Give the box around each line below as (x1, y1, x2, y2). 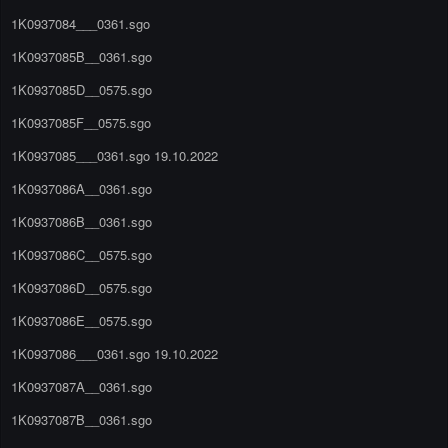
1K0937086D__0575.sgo (11, 277, 152, 297)
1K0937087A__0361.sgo (11, 376, 152, 396)
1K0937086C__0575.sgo (11, 244, 152, 264)
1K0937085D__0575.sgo (11, 79, 152, 99)
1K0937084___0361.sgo (11, 13, 150, 33)
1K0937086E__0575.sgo (11, 310, 152, 330)
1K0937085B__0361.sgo (11, 46, 152, 66)
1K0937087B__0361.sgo (11, 409, 152, 429)
